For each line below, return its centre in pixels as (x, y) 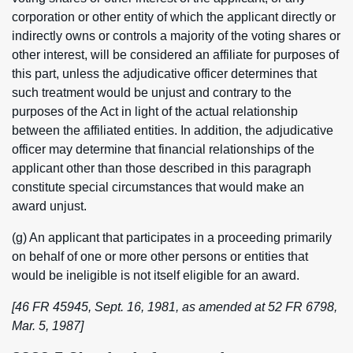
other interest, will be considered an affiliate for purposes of (175, 55)
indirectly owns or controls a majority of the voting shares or (176, 36)
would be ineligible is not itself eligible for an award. (156, 275)
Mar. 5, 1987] (48, 326)
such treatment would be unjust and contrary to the (152, 93)
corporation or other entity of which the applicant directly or (174, 17)
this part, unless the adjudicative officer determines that (164, 74)
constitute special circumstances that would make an (158, 187)
